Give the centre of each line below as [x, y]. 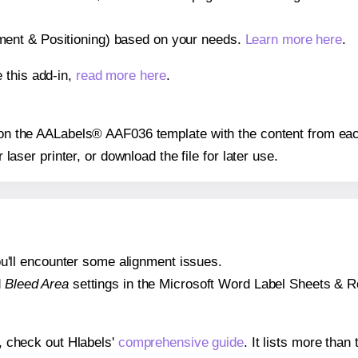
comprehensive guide [181, 343]
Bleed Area [36, 284]
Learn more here [294, 39]
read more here [121, 75]
